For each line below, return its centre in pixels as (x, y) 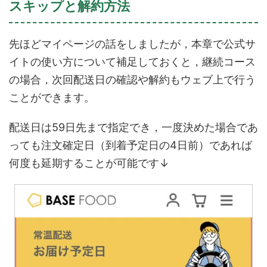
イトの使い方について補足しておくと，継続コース (132, 61)
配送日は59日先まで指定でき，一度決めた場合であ (133, 127)
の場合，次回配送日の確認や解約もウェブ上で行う (132, 79)
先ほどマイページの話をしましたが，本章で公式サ (132, 44)
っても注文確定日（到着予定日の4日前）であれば (131, 145)
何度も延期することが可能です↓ (89, 163)
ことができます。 (52, 97)
